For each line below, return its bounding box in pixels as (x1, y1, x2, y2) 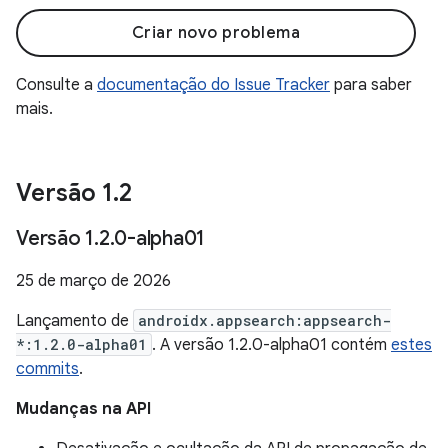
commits (16, 359, 79, 379)
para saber (330, 75, 412, 95)
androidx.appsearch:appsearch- (138, 311, 391, 330)
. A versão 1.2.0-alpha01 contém (152, 335, 391, 355)
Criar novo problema (131, 23, 301, 43)
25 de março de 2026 (16, 271, 171, 291)
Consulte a (16, 75, 97, 95)
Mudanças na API (16, 399, 151, 419)
